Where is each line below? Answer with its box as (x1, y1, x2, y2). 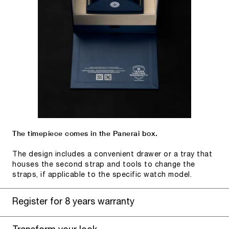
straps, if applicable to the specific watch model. (12, 172, 192, 178)
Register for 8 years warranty (12, 198, 134, 207)
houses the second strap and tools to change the (12, 162, 195, 168)
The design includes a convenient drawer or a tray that (12, 151, 212, 158)
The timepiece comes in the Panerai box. (12, 129, 158, 138)
